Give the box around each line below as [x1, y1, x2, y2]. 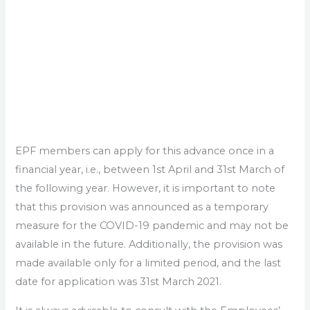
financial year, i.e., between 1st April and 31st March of [15, 163, 285, 176]
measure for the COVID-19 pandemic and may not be [15, 219, 289, 232]
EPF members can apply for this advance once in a [15, 144, 275, 157]
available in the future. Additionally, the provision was [15, 237, 283, 250]
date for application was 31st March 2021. [15, 275, 222, 288]
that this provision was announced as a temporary [15, 200, 269, 213]
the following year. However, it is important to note [15, 181, 276, 194]
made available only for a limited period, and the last [15, 256, 282, 269]
